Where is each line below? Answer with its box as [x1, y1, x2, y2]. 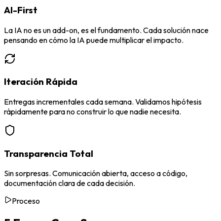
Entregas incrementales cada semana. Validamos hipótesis [4, 96, 202, 107]
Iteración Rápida [4, 75, 77, 88]
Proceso [12, 196, 40, 206]
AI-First [4, 3, 37, 16]
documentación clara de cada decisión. [4, 178, 135, 188]
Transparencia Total [4, 147, 93, 159]
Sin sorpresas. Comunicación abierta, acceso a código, [4, 168, 187, 179]
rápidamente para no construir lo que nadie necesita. [4, 106, 181, 116]
